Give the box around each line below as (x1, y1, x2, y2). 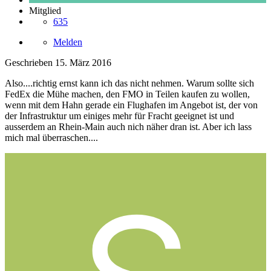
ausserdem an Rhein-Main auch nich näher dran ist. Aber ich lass (5, 121, 252, 132)
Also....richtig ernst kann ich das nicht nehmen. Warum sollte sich (5, 77, 254, 88)
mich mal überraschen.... (5, 132, 98, 143)
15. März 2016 (55, 57, 111, 68)
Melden (53, 36, 82, 47)
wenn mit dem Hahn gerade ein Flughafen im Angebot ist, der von (5, 99, 258, 110)
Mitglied (29, 5, 61, 16)
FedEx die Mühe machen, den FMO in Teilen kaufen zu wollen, (5, 88, 250, 99)
